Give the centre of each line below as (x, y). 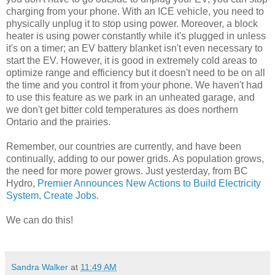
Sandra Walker (40, 267)
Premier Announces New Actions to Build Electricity (149, 183)
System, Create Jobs (51, 195)
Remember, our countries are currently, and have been (124, 146)
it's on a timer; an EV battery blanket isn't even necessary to (134, 48)
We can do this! (40, 220)
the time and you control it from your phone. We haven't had (134, 85)
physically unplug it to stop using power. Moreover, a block (132, 23)
